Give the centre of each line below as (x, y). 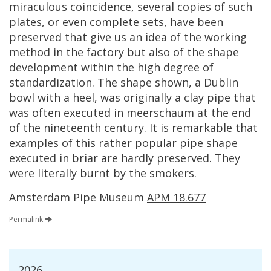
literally (57, 173)
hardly (137, 158)
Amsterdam (40, 197)
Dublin (221, 82)
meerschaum (160, 113)
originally (148, 97)
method (30, 52)
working (226, 37)
